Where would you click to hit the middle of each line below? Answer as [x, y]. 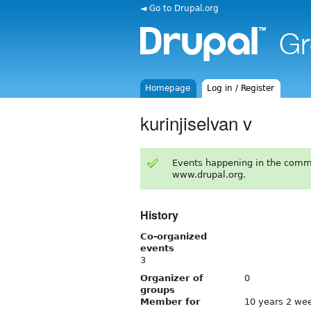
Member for [170, 301]
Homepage [168, 88]
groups [158, 289]
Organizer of [172, 278]
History [159, 215]
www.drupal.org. [209, 174]
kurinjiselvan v [196, 122]
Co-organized [174, 236]
